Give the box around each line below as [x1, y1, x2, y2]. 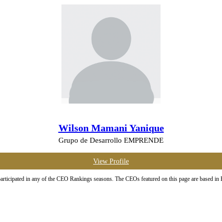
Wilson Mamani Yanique [58, 122, 164, 133]
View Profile [93, 157, 129, 165]
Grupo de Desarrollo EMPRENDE [58, 136, 164, 144]
